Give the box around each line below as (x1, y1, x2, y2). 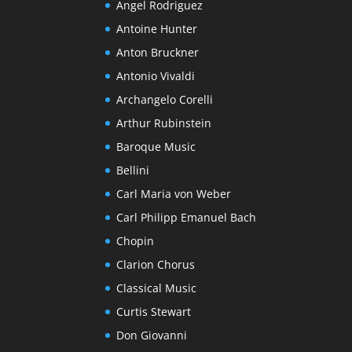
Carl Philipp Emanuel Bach (116, 210, 257, 225)
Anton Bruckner (116, 45, 200, 60)
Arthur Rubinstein (116, 115, 212, 131)
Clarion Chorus (116, 257, 196, 273)
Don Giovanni (116, 328, 188, 343)
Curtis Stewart (116, 304, 192, 320)
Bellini (116, 163, 150, 178)
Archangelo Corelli (116, 92, 214, 108)
